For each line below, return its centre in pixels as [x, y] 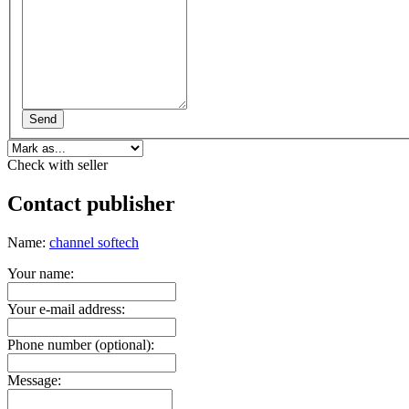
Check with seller [58, 165]
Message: [34, 381]
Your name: [41, 274]
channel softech [94, 243]
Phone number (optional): [81, 345]
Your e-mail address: [66, 309]
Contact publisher [91, 204]
